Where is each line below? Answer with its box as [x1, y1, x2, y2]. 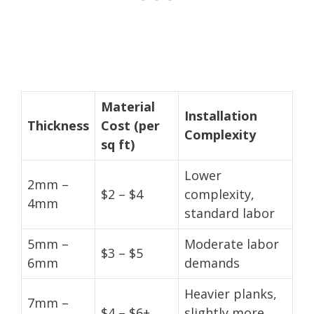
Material [101, 97, 155, 115]
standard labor [184, 204, 275, 221]
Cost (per [101, 116, 160, 134]
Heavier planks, [184, 285, 277, 302]
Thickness [27, 116, 89, 134]
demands [184, 254, 240, 271]
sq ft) [101, 135, 135, 153]
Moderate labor [184, 235, 279, 252]
